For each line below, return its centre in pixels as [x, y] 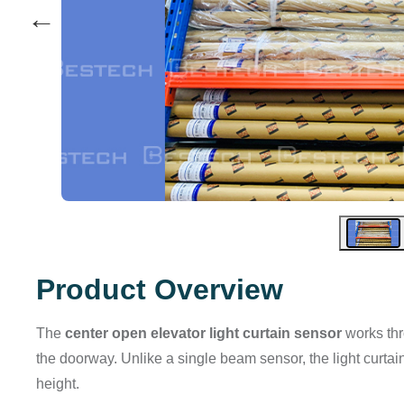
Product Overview [160, 290]
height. [58, 384]
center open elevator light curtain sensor [203, 334]
